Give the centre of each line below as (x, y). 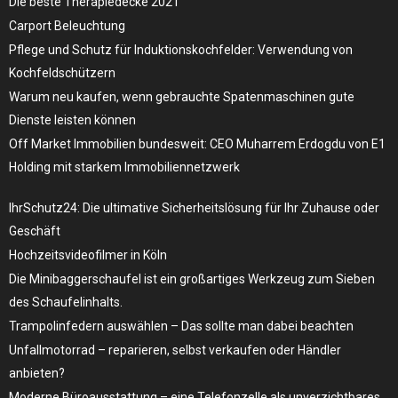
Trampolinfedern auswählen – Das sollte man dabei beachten (181, 326)
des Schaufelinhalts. (66, 302)
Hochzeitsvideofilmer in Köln (88, 255)
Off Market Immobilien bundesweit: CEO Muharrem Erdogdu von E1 (197, 143)
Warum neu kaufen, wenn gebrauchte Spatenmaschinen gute (182, 96)
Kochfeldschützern (62, 72)
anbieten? (37, 373)
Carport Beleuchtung (67, 25)
